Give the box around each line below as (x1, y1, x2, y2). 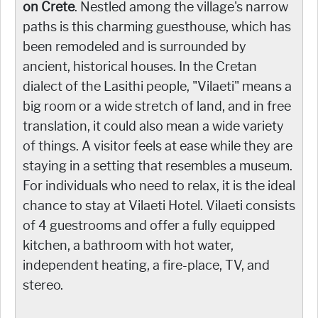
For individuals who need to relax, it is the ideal (23, 177, 295, 194)
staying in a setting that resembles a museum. (23, 158, 292, 174)
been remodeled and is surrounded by (23, 38, 246, 55)
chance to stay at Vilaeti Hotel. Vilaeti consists (23, 197, 295, 214)
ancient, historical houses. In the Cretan (23, 58, 257, 75)
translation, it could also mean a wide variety (23, 118, 284, 134)
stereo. (23, 277, 63, 293)
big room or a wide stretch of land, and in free (23, 98, 291, 114)
